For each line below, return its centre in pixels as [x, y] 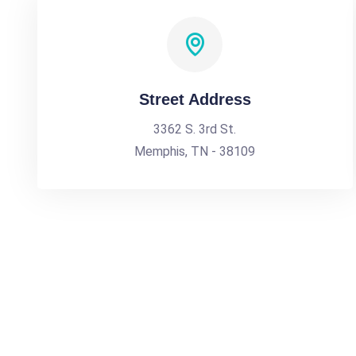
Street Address [195, 99]
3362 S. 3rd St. [195, 129]
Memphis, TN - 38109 [195, 151]
